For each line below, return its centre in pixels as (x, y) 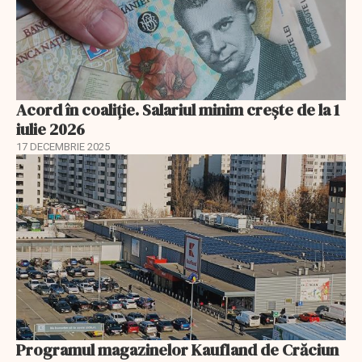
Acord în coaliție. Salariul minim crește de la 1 (178, 110)
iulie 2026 (51, 130)
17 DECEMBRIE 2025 (63, 147)
